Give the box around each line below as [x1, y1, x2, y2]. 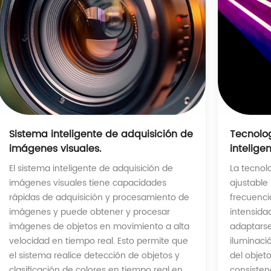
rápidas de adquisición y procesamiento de [9, 190, 190, 204]
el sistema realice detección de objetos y [9, 248, 180, 263]
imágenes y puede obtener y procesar [9, 204, 171, 219]
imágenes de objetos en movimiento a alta [9, 219, 190, 233]
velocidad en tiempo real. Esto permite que [9, 233, 189, 248]
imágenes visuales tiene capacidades [9, 175, 167, 190]
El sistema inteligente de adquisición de [9, 161, 174, 175]
